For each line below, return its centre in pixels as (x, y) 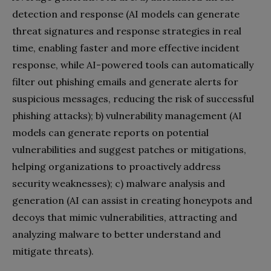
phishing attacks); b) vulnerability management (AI (127, 116)
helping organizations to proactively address (116, 166)
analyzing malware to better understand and (116, 234)
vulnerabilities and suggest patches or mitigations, (129, 149)
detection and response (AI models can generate (126, 14)
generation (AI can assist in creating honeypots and (132, 200)
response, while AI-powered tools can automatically (133, 65)
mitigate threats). (53, 251)
